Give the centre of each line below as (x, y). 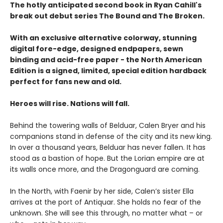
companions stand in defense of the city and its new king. (111, 136)
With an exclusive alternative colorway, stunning (103, 38)
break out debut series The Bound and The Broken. (107, 16)
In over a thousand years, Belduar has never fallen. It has (108, 147)
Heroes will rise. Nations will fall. (70, 104)
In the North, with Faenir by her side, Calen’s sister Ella (102, 191)
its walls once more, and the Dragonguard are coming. (105, 169)
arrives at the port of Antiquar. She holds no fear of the (106, 202)
